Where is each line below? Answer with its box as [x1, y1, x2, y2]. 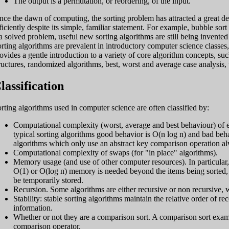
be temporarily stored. [13, 175, 83, 185]
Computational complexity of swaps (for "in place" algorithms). [13, 148, 218, 157]
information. [13, 203, 53, 212]
